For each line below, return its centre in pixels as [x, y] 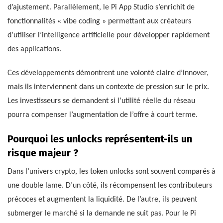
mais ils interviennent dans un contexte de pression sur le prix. [108, 87]
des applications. [34, 50]
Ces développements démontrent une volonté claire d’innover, [108, 73]
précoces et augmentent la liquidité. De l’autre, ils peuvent [102, 200]
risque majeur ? [43, 153]
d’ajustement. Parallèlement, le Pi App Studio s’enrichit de [101, 8]
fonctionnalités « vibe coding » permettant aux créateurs [99, 22]
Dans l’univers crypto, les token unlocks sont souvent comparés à [111, 172]
